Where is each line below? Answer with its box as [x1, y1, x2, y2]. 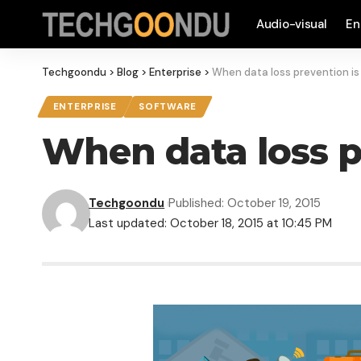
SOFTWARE [139, 101, 197, 114]
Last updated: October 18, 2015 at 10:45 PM [89, 215, 333, 232]
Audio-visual [256, 16, 327, 32]
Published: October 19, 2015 [168, 195, 321, 212]
